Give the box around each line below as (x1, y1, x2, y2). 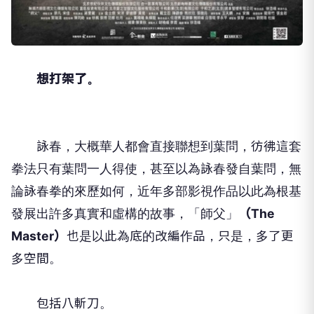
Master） (11, 228, 67, 244)
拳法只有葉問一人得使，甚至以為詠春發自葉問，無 (11, 161, 301, 177)
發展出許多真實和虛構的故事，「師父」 (11, 206, 238, 221)
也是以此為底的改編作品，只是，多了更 (67, 228, 294, 244)
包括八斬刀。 (11, 296, 112, 311)
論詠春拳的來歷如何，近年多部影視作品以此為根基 (11, 184, 301, 199)
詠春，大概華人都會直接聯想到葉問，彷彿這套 (11, 139, 301, 154)
